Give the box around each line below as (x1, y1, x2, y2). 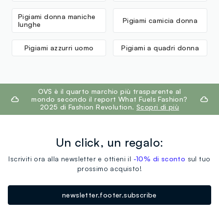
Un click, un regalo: (55, 135, 164, 150)
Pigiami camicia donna (122, 16, 198, 25)
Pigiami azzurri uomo (24, 44, 94, 52)
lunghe (18, 20, 41, 29)
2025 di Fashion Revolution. (40, 103, 136, 111)
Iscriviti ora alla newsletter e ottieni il (8, 154, 133, 163)
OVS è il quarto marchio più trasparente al (38, 87, 181, 96)
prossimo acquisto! (77, 164, 142, 173)
